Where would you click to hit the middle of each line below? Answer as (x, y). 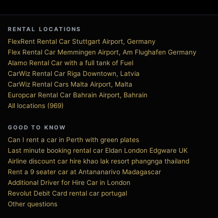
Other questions (33, 204)
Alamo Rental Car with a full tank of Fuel (71, 63)
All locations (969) (36, 106)
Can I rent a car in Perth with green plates (73, 140)
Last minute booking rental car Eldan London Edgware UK (98, 150)
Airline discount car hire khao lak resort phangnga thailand (99, 161)
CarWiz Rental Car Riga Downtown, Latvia (74, 73)
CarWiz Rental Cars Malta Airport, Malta (70, 84)
